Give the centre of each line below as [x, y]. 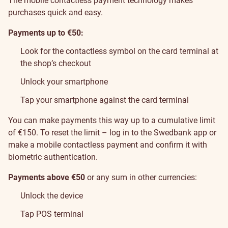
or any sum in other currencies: [141, 177]
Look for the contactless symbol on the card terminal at [119, 51]
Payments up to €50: [46, 33]
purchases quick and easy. [55, 12]
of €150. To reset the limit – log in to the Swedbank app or [112, 133]
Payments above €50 [47, 177]
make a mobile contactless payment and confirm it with [108, 145]
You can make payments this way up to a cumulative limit [112, 120]
